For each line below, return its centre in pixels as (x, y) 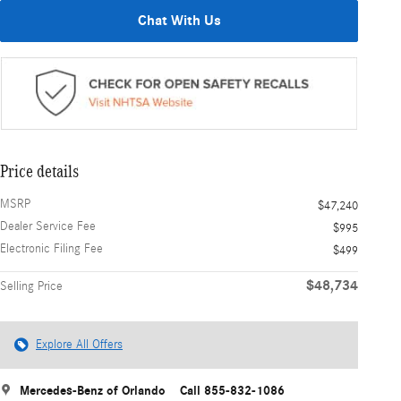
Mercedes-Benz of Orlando (93, 390)
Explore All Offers (79, 344)
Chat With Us (179, 20)
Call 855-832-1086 (232, 390)
